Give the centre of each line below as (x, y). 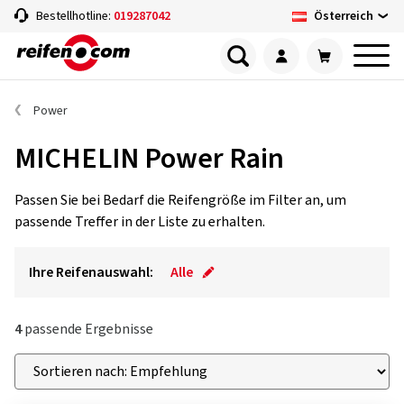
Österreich (344, 16)
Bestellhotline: (75, 16)
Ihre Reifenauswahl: (91, 272)
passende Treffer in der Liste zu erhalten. (140, 222)
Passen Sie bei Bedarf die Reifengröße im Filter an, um (180, 200)
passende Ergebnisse (87, 329)
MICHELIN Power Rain (149, 159)
